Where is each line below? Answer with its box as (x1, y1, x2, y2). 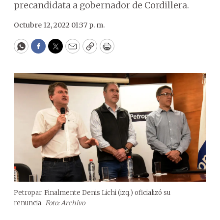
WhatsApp (20, 45, 67, 56)
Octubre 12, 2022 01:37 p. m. (14, 21, 105, 29)
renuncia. (14, 198, 43, 207)
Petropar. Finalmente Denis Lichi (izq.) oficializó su (14, 188, 170, 197)
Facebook (37, 45, 79, 56)
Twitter (55, 45, 88, 56)
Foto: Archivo (45, 198, 85, 207)
